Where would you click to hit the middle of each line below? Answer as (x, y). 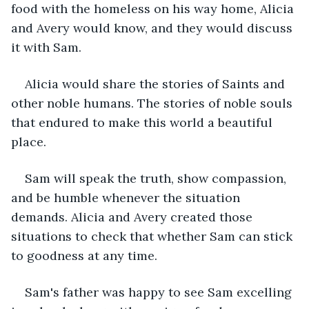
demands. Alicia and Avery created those (133, 217)
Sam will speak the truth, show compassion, (157, 178)
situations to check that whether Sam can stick (153, 236)
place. (30, 141)
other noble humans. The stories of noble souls (153, 103)
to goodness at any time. (86, 255)
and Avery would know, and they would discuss (153, 28)
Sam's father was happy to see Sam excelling (160, 292)
